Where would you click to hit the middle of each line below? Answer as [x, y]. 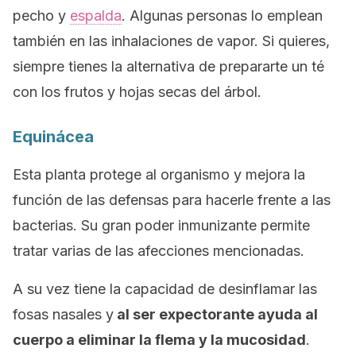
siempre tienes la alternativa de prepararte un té [168, 66]
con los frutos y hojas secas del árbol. [137, 92]
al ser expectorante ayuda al [216, 314]
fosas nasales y [63, 314]
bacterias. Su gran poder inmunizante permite [161, 225]
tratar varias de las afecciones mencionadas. [159, 251]
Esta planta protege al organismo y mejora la [159, 174]
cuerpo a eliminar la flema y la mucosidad [159, 340]
